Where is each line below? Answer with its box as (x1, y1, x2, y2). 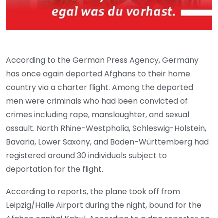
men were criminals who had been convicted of (6, 95, 188, 107)
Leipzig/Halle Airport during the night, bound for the (6, 200, 201, 211)
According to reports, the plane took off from (6, 186, 180, 198)
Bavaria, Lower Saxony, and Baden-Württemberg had (6, 136, 209, 148)
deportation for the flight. (6, 163, 103, 175)
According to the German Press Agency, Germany (6, 54, 199, 66)
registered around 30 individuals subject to (6, 150, 167, 162)
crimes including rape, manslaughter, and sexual (6, 109, 189, 121)
